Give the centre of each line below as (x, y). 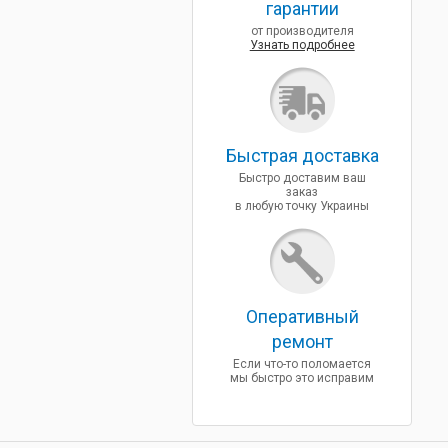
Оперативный (302, 316)
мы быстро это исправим (302, 378)
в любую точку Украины (302, 206)
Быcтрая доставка (302, 155)
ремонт (302, 341)
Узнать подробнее (302, 45)
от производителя (302, 31)
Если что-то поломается (302, 364)
